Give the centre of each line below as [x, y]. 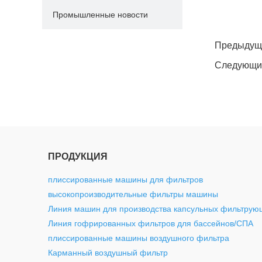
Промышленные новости [100, 15]
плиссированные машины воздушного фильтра [139, 238]
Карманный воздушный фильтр [108, 253]
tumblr [111, 23]
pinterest [83, 23]
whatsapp [54, 23]
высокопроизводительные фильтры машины [133, 194]
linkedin [144, 23]
